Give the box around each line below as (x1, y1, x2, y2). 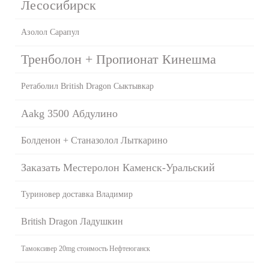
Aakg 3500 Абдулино (21, 107, 118, 119)
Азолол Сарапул (21, 27, 79, 37)
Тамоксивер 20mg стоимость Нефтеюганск (21, 244, 150, 253)
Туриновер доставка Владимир (21, 189, 133, 199)
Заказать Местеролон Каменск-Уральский (21, 161, 215, 174)
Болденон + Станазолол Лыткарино (21, 134, 168, 145)
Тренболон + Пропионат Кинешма (21, 51, 216, 67)
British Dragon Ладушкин (21, 216, 123, 226)
